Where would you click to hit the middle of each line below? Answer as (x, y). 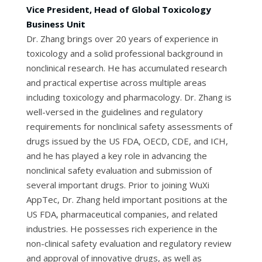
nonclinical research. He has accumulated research (126, 68)
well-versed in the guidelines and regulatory (114, 112)
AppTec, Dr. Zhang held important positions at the (127, 199)
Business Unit (56, 24)
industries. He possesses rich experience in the (122, 229)
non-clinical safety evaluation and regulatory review (129, 243)
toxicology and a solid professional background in (124, 53)
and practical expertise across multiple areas (116, 82)
